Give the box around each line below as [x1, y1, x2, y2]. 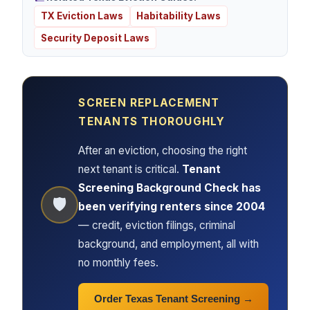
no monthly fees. [78, 256, 159, 270]
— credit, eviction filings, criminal [78, 219, 236, 232]
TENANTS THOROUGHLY [78, 115, 226, 129]
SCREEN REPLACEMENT [78, 96, 220, 110]
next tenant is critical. [78, 163, 183, 176]
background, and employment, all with [78, 237, 259, 251]
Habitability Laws [136, 10, 221, 22]
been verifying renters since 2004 [78, 200, 266, 214]
